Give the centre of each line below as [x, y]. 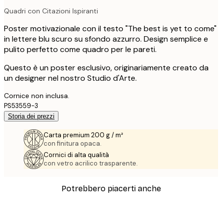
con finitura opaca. [73, 144]
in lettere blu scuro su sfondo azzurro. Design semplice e [106, 39]
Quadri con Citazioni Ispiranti [51, 11]
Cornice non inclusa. [37, 96]
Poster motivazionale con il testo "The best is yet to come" [110, 29]
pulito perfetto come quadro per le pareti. [80, 50]
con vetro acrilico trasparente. [91, 164]
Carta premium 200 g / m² [83, 135]
